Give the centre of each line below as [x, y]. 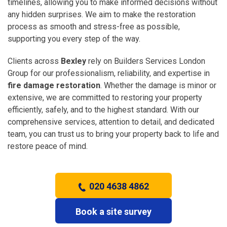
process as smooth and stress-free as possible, [94, 26]
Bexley [73, 61]
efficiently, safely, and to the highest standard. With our [103, 109]
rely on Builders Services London [146, 61]
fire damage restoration [54, 85]
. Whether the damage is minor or [158, 85]
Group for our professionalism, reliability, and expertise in [109, 73]
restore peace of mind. [48, 146]
